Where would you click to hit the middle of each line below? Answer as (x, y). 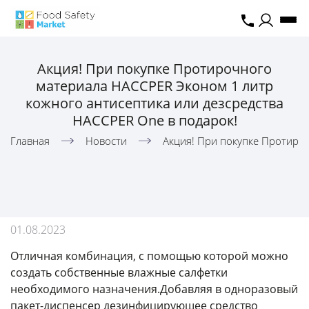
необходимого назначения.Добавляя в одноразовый (154, 289)
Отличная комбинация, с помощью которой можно (149, 256)
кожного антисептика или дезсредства (154, 103)
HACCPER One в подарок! (154, 121)
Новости (106, 141)
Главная (30, 141)
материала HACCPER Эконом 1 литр (154, 86)
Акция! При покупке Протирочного (154, 69)
